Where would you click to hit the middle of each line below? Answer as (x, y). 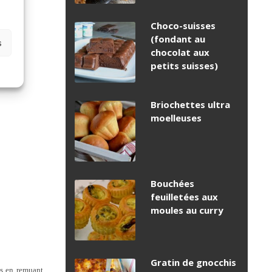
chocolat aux (180, 53)
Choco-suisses (183, 26)
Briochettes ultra (190, 105)
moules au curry (187, 210)
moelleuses (176, 118)
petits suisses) (184, 66)
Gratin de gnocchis (193, 263)
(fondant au (178, 39)
